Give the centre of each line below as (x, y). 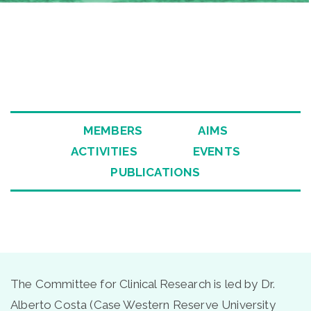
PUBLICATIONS (155, 172)
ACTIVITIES (104, 151)
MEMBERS (113, 131)
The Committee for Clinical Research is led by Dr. (143, 284)
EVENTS (216, 151)
